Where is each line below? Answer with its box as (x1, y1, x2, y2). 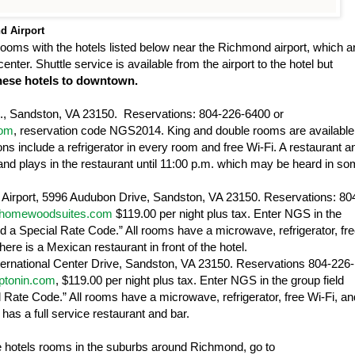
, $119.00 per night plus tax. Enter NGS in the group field (55, 273, 344, 288)
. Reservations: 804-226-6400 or (114, 107, 284, 121)
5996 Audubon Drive (42, 190, 147, 204)
